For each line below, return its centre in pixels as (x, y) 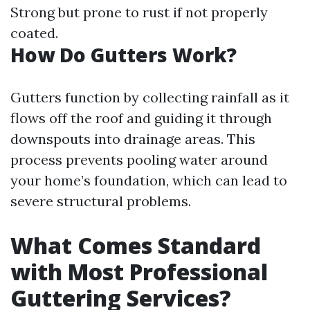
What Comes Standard (136, 245)
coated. (34, 33)
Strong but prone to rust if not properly (139, 12)
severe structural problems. (101, 201)
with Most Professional (139, 272)
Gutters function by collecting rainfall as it (150, 97)
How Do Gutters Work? (124, 55)
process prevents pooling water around (139, 159)
